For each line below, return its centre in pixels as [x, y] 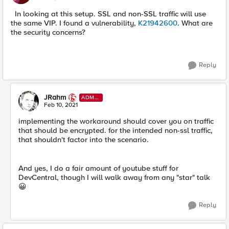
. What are [195, 23]
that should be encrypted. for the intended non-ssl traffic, [116, 131]
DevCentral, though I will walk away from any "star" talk [114, 178]
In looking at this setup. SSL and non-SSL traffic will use [108, 14]
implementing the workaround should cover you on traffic [116, 121]
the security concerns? [48, 32]
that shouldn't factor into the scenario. [84, 140]
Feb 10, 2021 [61, 105]
